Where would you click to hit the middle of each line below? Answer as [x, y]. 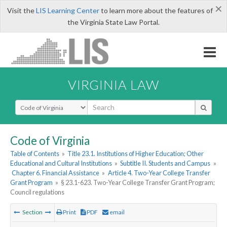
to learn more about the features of [156, 10]
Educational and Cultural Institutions [61, 163]
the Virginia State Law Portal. [113, 22]
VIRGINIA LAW [113, 84]
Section [32, 212]
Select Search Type [45, 104]
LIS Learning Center [67, 10]
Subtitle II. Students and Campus [165, 163]
